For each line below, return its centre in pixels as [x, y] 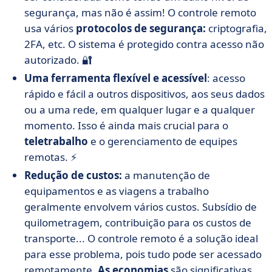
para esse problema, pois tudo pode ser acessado [143, 254]
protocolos [104, 28]
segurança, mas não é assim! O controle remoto [140, 12]
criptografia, [236, 28]
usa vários [50, 28]
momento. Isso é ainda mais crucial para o [126, 125]
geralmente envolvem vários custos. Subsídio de [141, 207]
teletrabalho [56, 141]
